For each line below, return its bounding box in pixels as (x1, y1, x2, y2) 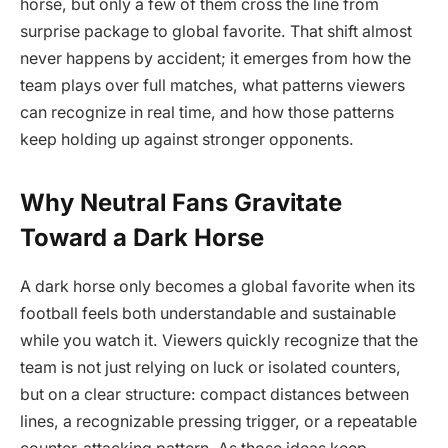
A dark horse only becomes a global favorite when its (20, 277, 415, 297)
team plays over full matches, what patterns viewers (20, 76, 405, 95)
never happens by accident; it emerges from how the (20, 49, 411, 68)
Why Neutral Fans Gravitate (20, 188, 342, 218)
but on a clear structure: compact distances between (20, 385, 409, 405)
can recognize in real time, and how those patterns (20, 103, 394, 122)
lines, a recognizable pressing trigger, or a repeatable (20, 412, 417, 432)
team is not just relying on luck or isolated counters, (20, 358, 401, 378)
